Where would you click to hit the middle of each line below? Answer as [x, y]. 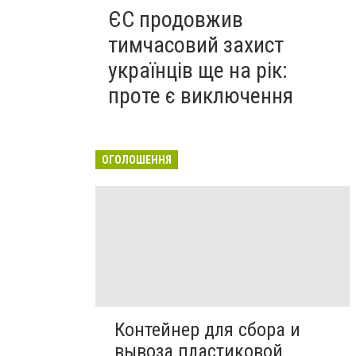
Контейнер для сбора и [207, 330]
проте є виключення [201, 96]
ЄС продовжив [176, 19]
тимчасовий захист [196, 45]
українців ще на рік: [198, 70]
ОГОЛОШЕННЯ [137, 160]
